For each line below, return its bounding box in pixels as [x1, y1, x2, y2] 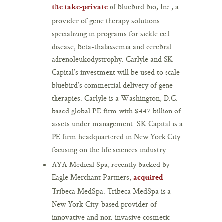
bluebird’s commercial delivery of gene [52, 79, 173, 90]
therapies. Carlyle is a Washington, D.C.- [52, 92, 181, 103]
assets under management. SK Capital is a [52, 118, 183, 129]
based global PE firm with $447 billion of [52, 105, 181, 116]
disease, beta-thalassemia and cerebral [52, 41, 171, 52]
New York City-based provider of [52, 198, 157, 209]
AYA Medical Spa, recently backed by [52, 159, 169, 169]
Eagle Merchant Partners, [52, 171, 133, 182]
